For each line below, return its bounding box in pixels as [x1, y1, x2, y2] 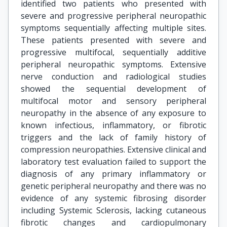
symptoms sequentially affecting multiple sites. [21, 22, 206, 33]
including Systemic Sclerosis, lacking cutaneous [21, 205, 206, 216]
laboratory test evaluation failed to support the [21, 156, 206, 167]
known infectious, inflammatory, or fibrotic [21, 120, 206, 131]
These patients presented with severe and [21, 34, 206, 46]
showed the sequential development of [21, 83, 206, 94]
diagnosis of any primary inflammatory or [21, 168, 206, 179]
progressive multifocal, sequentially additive [21, 47, 206, 58]
